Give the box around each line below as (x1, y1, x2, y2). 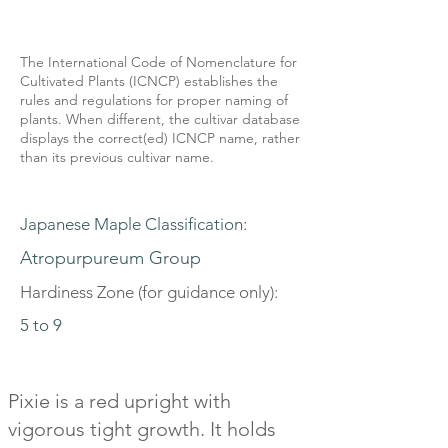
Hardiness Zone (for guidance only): (20, 282, 278, 302)
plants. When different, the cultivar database (20, 110, 300, 128)
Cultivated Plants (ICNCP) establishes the (20, 72, 278, 90)
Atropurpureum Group (20, 247, 201, 269)
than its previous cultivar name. (20, 148, 214, 166)
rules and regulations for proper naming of (20, 91, 288, 109)
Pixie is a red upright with (8, 389, 231, 413)
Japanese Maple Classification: (20, 214, 251, 234)
